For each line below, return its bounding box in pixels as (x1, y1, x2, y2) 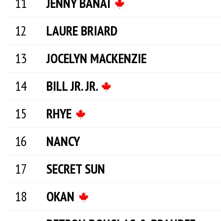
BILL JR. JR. (46, 77, 100, 95)
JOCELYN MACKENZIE (46, 49, 147, 67)
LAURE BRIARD (46, 22, 117, 39)
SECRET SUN (46, 160, 105, 178)
